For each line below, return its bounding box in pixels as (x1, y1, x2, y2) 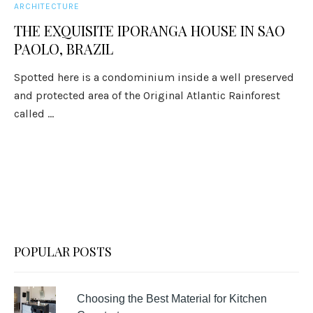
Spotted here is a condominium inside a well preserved (14, 71, 295, 84)
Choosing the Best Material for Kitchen (77, 293, 267, 305)
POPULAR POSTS (14, 243, 112, 260)
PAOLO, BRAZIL (14, 39, 114, 58)
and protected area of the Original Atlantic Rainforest (14, 89, 281, 102)
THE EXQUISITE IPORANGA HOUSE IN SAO (14, 21, 286, 40)
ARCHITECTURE (14, 1, 80, 11)
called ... (14, 107, 54, 120)
